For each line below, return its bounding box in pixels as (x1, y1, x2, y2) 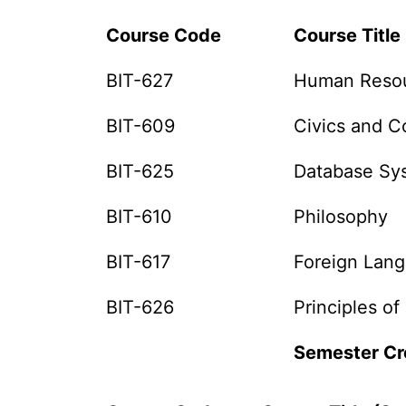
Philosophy (294, 206, 389, 227)
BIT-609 (106, 115, 176, 137)
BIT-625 (106, 160, 175, 182)
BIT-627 (106, 70, 174, 92)
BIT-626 (106, 296, 175, 318)
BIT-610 (106, 206, 173, 227)
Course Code (106, 24, 222, 46)
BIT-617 (106, 251, 171, 273)
